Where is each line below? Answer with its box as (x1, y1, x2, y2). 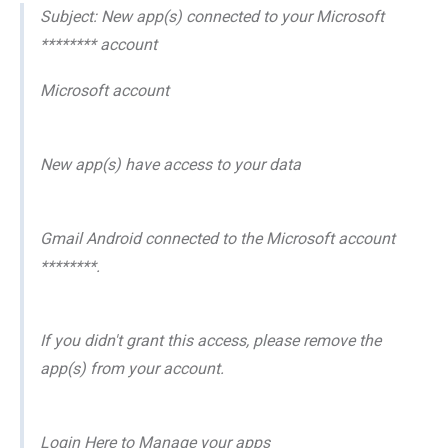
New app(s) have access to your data (40, 155, 301, 175)
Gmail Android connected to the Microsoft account (40, 229, 395, 249)
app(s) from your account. (40, 359, 224, 379)
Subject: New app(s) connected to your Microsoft (40, 7, 384, 27)
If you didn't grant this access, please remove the (40, 331, 381, 351)
